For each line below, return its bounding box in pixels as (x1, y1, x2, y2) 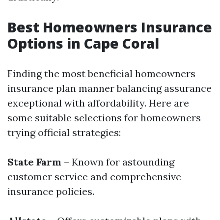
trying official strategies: (7, 126, 121, 138)
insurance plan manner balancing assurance (7, 82, 212, 94)
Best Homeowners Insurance (7, 18, 212, 36)
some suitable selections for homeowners (7, 111, 201, 124)
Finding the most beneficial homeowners (7, 67, 195, 80)
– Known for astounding (61, 156, 174, 168)
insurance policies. (7, 185, 94, 197)
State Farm (7, 156, 61, 168)
